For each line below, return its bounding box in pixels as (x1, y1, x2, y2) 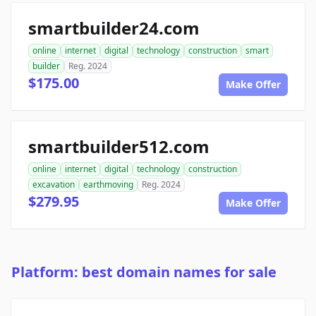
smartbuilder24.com (28, 16, 200, 40)
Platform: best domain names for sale (11, 262, 276, 282)
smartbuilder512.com (28, 135, 209, 159)
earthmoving (83, 178, 133, 191)
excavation (32, 178, 75, 191)
